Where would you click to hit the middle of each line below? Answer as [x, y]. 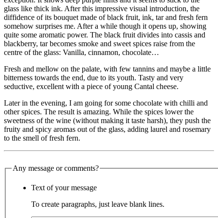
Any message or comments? [56, 168]
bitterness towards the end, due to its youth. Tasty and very [94, 78]
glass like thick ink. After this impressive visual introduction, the [102, 9]
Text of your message [64, 188]
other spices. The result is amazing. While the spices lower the [99, 112]
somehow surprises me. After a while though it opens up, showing [105, 26]
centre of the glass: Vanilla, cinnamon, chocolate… [82, 53]
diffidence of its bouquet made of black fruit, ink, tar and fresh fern [106, 18]
